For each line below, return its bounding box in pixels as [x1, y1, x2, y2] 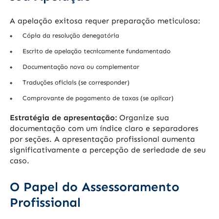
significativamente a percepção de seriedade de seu [10, 145, 206, 155]
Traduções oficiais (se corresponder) [22, 79, 130, 87]
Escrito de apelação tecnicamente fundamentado [22, 47, 171, 55]
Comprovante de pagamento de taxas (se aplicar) [22, 94, 174, 102]
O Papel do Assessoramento [10, 179, 179, 195]
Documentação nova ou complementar [22, 63, 139, 71]
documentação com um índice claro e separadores [10, 124, 198, 133]
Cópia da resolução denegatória [22, 32, 119, 40]
